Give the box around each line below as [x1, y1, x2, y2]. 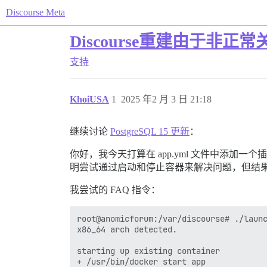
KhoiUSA [70, 94, 109, 104]
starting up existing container [77, 246, 220, 256]
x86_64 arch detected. [77, 224, 177, 235]
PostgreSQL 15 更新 [110, 126, 190, 136]
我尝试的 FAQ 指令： [70, 185, 160, 195]
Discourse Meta [6, 7, 65, 17]
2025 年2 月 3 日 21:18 [121, 94, 212, 104]
